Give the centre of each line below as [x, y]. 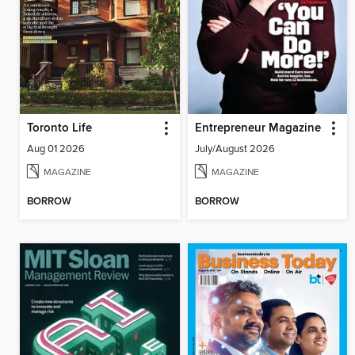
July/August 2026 [235, 149]
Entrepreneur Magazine [258, 129]
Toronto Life [59, 129]
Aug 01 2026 [56, 149]
